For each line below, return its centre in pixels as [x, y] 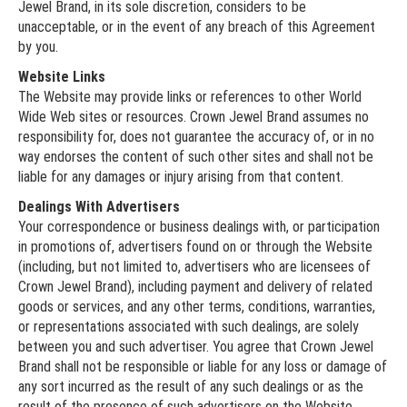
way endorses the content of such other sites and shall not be [196, 156]
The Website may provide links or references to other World [190, 96]
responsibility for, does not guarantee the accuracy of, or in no [196, 136]
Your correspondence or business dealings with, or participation [199, 226]
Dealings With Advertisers [99, 206]
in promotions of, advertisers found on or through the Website [195, 246]
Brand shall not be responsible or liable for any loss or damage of [203, 366]
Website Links [62, 76]
